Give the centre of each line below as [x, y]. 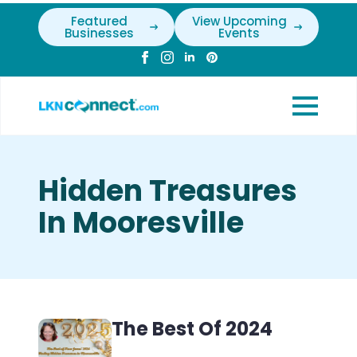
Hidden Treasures [168, 191]
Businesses [99, 33]
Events [239, 33]
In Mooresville [141, 223]
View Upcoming [239, 21]
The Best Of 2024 [192, 329]
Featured [99, 21]
